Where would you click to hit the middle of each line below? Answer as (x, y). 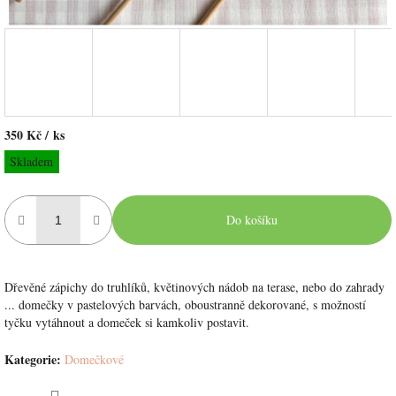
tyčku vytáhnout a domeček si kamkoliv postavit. (127, 323)
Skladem (32, 161)
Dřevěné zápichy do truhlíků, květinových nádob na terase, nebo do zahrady (194, 287)
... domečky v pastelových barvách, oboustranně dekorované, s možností (185, 305)
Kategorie (30, 360)
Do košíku (252, 220)
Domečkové (94, 360)
